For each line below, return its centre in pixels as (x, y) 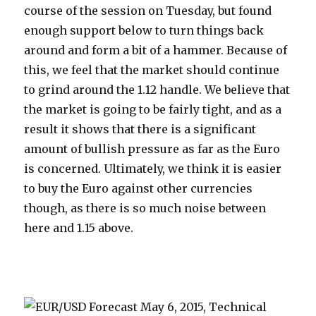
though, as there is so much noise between (145, 208)
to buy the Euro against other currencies (139, 189)
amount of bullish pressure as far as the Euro (152, 149)
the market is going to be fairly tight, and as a (153, 110)
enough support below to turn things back (144, 31)
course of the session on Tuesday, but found (148, 11)
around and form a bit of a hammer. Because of (156, 50)
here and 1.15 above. (79, 228)
